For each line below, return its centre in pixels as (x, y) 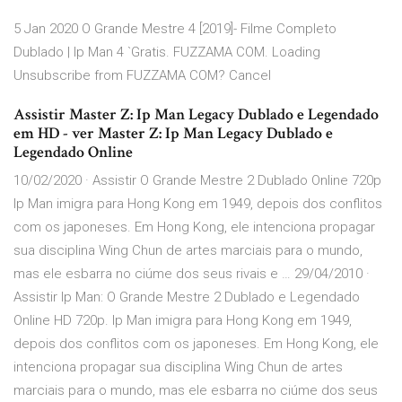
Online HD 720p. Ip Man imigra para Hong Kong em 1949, (183, 321)
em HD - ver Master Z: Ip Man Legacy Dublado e (173, 134)
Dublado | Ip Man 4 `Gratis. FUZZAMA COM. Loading (167, 52)
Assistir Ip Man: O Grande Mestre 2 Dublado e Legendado (187, 297)
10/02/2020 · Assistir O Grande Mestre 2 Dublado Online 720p (197, 181)
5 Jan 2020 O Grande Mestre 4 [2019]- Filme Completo (175, 29)
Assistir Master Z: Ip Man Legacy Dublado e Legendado (196, 115)
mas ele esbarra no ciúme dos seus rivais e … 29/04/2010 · (192, 274)
